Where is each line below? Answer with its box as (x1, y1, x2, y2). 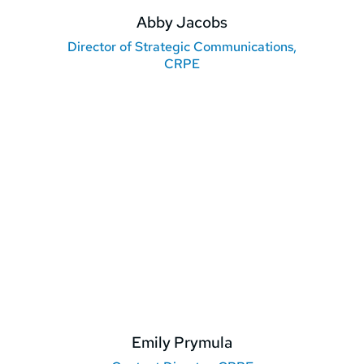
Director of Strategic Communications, (67, 38, 297, 56)
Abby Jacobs (136, 12, 227, 33)
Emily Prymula (132, 332, 232, 353)
